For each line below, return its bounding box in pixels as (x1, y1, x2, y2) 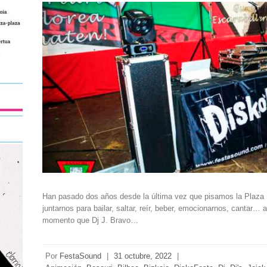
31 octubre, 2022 (114, 252, 172, 261)
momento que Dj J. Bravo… (42, 216, 139, 225)
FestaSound (60, 252, 102, 261)
